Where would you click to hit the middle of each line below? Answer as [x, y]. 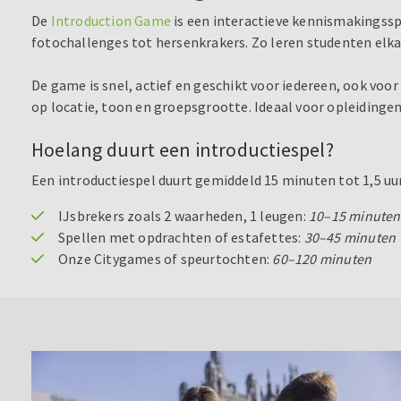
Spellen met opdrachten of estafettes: [181, 238]
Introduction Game [111, 21]
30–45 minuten [350, 238]
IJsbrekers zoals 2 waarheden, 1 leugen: [183, 216]
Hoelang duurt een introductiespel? [183, 150]
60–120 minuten [322, 259]
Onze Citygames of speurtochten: [166, 259]
